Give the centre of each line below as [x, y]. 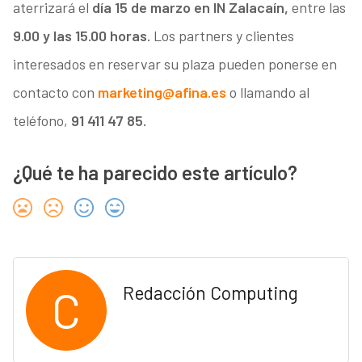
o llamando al [267, 93]
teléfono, [42, 121]
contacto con [55, 93]
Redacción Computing [210, 293]
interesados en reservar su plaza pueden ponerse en [175, 64]
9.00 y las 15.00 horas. [81, 36]
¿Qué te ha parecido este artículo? [155, 173]
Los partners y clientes [222, 36]
